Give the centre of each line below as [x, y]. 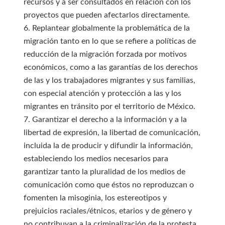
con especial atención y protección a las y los [102, 93]
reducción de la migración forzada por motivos [105, 54]
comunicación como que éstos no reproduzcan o [108, 185]
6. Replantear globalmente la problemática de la [106, 28]
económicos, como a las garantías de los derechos [110, 67]
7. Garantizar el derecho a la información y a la [105, 120]
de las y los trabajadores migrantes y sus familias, [109, 80]
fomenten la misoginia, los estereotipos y [95, 198]
